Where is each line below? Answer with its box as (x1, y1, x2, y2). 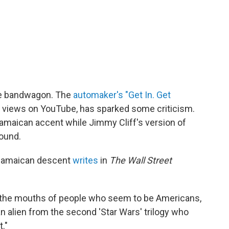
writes (73, 154, 98, 166)
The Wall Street (109, 154, 172, 166)
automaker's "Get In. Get (73, 89, 171, 100)
